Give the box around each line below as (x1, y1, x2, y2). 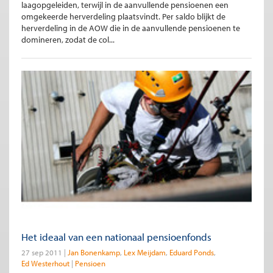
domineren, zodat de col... (21, 34, 115, 45)
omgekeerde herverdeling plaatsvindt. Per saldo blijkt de (21, 10, 225, 22)
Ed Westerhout (21, 258, 69, 269)
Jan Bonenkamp (68, 247, 120, 258)
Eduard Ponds (169, 247, 214, 258)
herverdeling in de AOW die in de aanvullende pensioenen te (21, 22, 240, 34)
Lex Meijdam (124, 247, 166, 258)
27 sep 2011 (21, 247, 62, 258)
